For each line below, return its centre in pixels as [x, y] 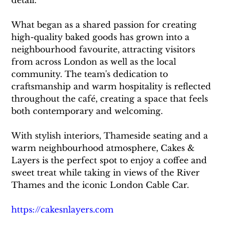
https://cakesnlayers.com [63, 210]
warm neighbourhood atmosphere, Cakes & [104, 148]
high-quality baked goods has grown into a [102, 37]
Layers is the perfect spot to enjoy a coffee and [111, 160]
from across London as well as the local [95, 62]
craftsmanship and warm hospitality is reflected [113, 87]
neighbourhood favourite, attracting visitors [105, 50]
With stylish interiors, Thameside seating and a [111, 136]
